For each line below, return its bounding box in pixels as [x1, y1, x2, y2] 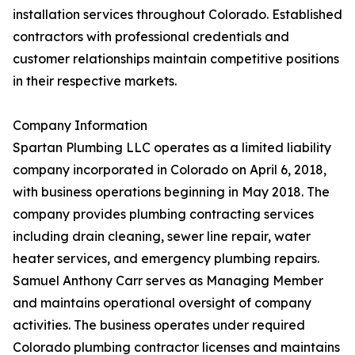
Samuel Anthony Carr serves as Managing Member [13, 273, 323, 289]
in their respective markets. [13, 73, 177, 90]
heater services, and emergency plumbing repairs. [13, 250, 319, 267]
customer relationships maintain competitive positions [13, 51, 339, 67]
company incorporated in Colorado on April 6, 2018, [13, 162, 326, 178]
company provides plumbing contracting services [13, 206, 314, 223]
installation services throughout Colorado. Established [13, 6, 342, 23]
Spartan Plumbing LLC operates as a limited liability [13, 139, 331, 156]
